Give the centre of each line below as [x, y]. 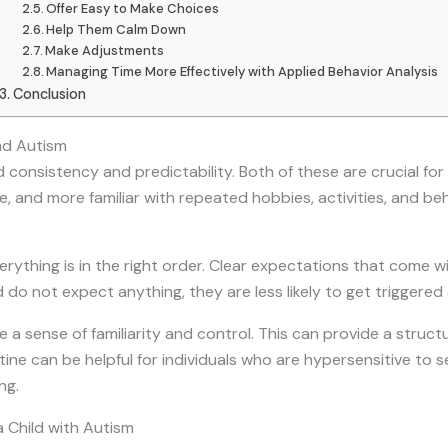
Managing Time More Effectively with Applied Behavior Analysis [242, 71]
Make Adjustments [105, 50]
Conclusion [53, 93]
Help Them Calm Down [116, 29]
